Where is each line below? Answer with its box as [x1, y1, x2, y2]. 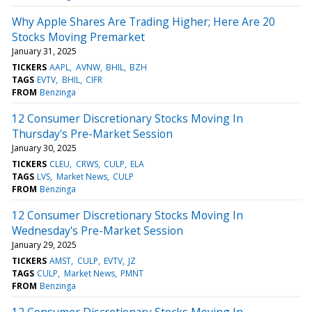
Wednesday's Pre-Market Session [12, 222, 183, 238]
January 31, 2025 [12, 45, 77, 57]
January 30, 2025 [12, 141, 77, 154]
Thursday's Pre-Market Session [12, 125, 173, 141]
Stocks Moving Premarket [12, 29, 145, 45]
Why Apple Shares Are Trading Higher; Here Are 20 [12, 13, 275, 29]
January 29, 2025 [12, 238, 77, 251]
